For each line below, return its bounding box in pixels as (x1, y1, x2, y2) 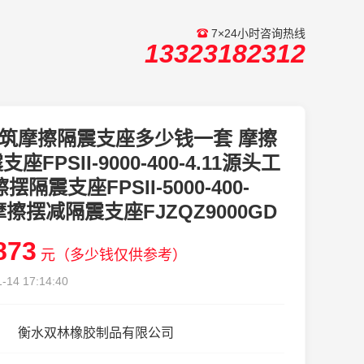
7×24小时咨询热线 (208, 27, 305, 40)
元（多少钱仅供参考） (41, 247, 187, 264)
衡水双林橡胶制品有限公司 (18, 326, 174, 340)
